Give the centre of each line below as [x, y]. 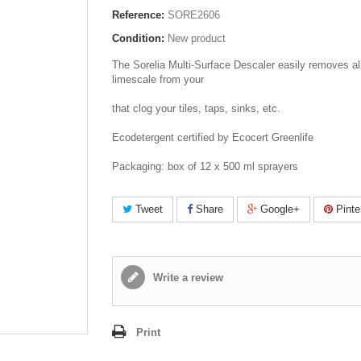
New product [197, 38]
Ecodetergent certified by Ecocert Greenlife [213, 137]
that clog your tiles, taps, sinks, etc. [196, 108]
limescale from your [158, 79]
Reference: [138, 15]
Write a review [187, 278]
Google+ [278, 209]
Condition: [138, 38]
